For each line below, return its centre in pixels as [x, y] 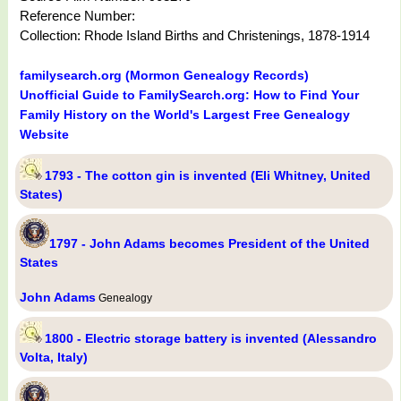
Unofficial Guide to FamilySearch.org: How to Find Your [189, 95]
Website [44, 135]
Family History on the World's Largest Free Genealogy [185, 115]
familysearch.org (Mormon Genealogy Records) [164, 76]
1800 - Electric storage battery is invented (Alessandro [211, 339]
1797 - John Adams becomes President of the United [209, 244]
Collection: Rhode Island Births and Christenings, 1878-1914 [195, 36]
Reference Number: [77, 16]
